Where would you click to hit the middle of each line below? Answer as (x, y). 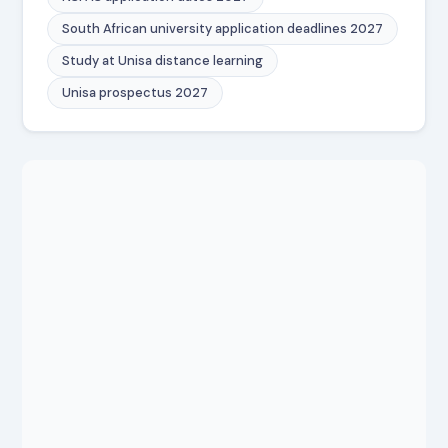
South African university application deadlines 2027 (223, 28)
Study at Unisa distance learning (163, 60)
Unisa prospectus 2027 (135, 92)
